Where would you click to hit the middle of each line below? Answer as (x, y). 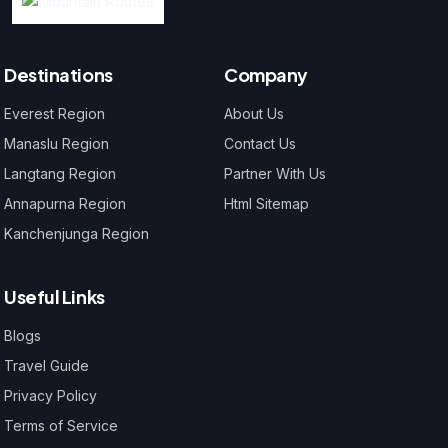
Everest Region (54, 114)
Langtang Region (60, 174)
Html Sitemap (266, 204)
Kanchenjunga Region (76, 234)
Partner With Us (275, 174)
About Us (254, 114)
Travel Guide (46, 366)
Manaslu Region (56, 144)
